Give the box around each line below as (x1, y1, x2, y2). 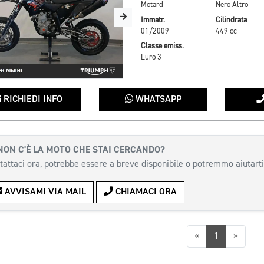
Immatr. (140, 16, 165, 24)
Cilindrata (215, 16, 247, 24)
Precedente (198, 231, 243, 241)
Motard (140, 1, 163, 9)
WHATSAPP (133, 95, 181, 105)
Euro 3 (140, 54, 161, 62)
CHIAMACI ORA (113, 187, 177, 197)
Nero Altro (215, 1, 248, 9)
